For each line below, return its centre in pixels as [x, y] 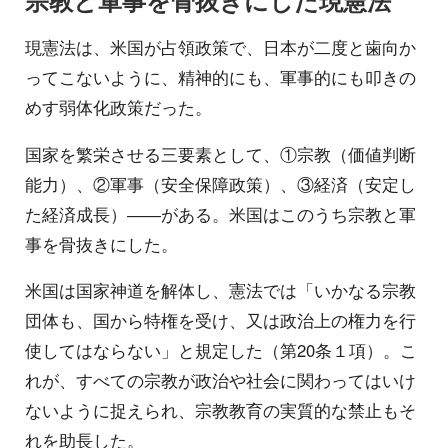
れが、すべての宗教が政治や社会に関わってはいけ [220, 380]
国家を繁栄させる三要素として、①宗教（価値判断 [220, 153]
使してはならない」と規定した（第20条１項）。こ [221, 350]
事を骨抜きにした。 [101, 243]
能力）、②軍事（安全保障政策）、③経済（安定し [220, 183]
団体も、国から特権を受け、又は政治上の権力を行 [220, 320]
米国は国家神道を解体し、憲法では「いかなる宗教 [220, 290]
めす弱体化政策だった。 [118, 106]
